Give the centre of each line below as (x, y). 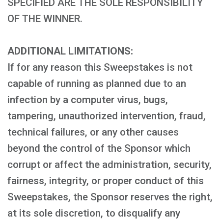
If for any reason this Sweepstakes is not (100, 67)
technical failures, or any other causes (93, 132)
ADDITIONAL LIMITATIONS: (70, 51)
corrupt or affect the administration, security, (110, 165)
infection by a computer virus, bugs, (88, 100)
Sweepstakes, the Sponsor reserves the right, (110, 197)
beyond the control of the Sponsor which (99, 148)
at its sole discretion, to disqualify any (94, 213)
